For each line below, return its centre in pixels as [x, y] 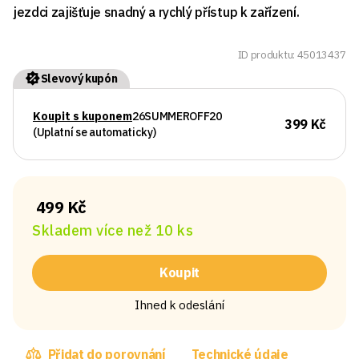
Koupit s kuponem [83, 116]
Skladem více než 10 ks [113, 230]
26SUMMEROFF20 [177, 116]
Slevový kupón [79, 78]
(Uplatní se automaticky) [95, 132]
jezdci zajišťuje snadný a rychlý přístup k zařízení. [156, 12]
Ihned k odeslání [179, 305]
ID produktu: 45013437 [292, 55]
